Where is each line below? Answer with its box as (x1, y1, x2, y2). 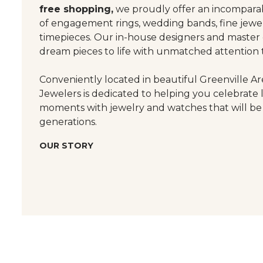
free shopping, (39, 4, 113, 15)
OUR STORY (39, 140, 93, 151)
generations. (39, 116, 97, 128)
